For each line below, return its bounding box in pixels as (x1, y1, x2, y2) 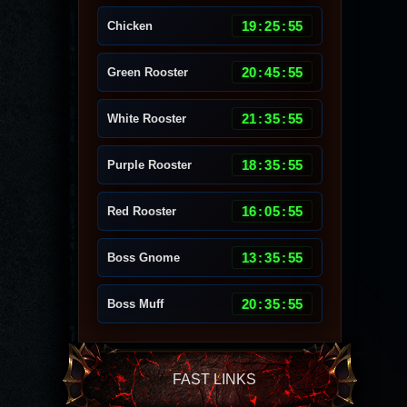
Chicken (107, 19, 153, 33)
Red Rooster (107, 204, 176, 218)
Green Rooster (107, 65, 188, 79)
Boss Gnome (107, 251, 180, 264)
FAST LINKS (173, 372, 256, 387)
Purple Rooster (107, 158, 192, 172)
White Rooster (107, 112, 186, 125)
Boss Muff (107, 297, 164, 311)
